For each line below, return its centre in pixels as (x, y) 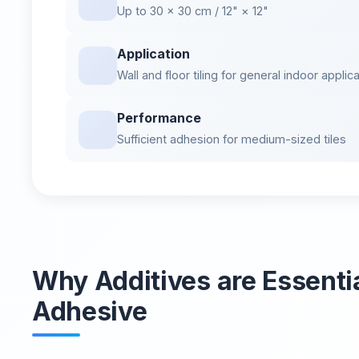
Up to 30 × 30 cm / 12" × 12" (193, 11)
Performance (159, 118)
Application (153, 54)
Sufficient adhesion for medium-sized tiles (232, 139)
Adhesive (90, 311)
